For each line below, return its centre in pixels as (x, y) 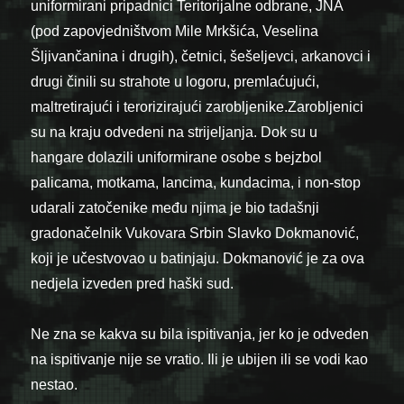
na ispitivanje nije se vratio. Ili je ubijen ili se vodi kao (200, 359)
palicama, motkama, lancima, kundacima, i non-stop (196, 182)
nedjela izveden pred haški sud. (133, 283)
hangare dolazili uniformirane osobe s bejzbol (177, 157)
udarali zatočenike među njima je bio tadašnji (175, 207)
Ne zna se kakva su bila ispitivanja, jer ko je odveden (200, 334)
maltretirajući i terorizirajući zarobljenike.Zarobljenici (197, 106)
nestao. (55, 384)
